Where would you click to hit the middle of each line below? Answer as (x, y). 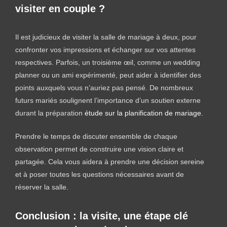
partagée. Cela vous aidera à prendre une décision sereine (110, 161)
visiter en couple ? (60, 8)
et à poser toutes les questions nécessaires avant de (100, 174)
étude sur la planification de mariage (143, 113)
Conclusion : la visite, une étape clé (102, 216)
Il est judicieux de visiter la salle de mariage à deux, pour (106, 37)
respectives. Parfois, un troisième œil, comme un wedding (108, 62)
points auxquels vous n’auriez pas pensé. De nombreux (104, 87)
